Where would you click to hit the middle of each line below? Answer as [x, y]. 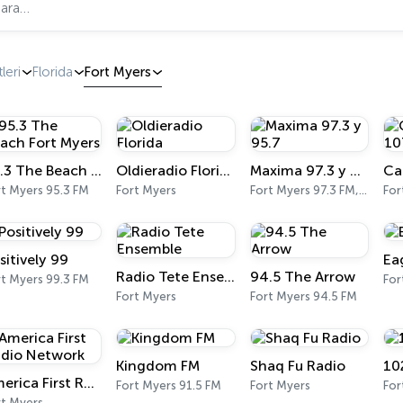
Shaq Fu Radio [297, 366]
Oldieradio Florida [225, 170]
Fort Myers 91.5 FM [169, 385]
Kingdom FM [158, 366]
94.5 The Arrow [302, 277]
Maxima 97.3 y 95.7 [355, 170]
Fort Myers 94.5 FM [303, 296]
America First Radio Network [89, 383]
